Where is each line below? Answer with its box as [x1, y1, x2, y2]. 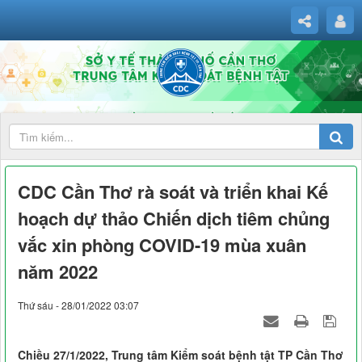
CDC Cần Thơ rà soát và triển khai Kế [18, 179, 328, 205]
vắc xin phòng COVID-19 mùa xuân [18, 232, 306, 259]
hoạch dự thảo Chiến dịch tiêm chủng [18, 205, 330, 232]
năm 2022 [18, 259, 98, 285]
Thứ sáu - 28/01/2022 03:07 [18, 298, 139, 313]
